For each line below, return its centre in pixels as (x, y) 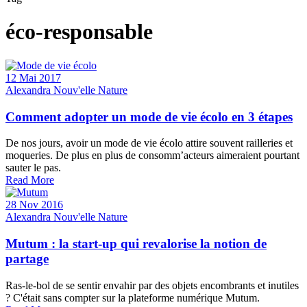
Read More (30, 180)
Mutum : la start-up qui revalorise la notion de (136, 244)
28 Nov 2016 (34, 205)
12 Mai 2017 (33, 77)
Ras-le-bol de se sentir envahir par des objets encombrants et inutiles (152, 285)
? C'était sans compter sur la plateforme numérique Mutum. (133, 297)
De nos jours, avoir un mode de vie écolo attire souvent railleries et (149, 143)
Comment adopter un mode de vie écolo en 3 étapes (149, 116)
